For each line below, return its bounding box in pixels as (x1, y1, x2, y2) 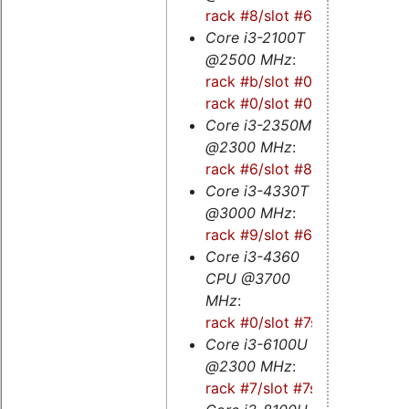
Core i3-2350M (204, 115, 311, 134)
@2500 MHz (204, 49, 292, 68)
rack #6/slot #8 (204, 159, 312, 178)
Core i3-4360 (204, 246, 299, 266)
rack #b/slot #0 (204, 71, 312, 90)
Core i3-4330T (204, 181, 309, 200)
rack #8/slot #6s (204, 5, 320, 25)
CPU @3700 (204, 268, 290, 288)
